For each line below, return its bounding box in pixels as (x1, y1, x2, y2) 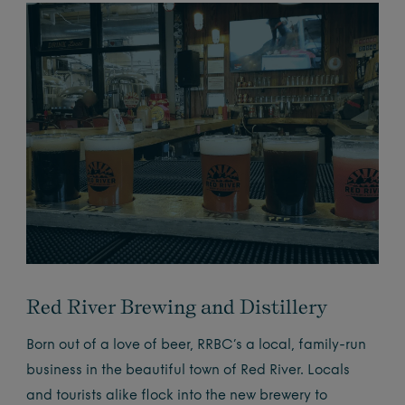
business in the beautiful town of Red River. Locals (26, 364, 351, 379)
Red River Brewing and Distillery (26, 295, 328, 319)
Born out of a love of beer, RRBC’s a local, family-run (26, 339, 367, 353)
